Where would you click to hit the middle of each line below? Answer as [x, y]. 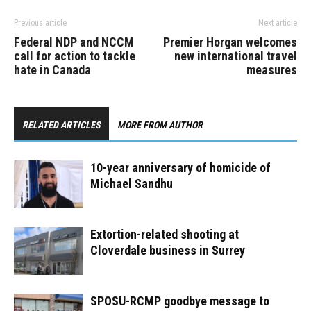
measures [272, 70]
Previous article [40, 23]
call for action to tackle [75, 56]
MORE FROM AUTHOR [160, 125]
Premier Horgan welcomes [230, 42]
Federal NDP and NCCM [74, 42]
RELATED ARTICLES [61, 125]
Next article [278, 23]
